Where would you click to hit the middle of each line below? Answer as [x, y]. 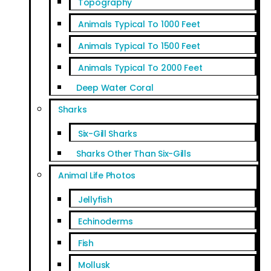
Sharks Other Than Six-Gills [133, 153]
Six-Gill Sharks [107, 133]
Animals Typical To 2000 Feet [140, 67]
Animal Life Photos [97, 175]
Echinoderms [105, 221]
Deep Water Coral [115, 87]
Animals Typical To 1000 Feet [139, 24]
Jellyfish [95, 199]
